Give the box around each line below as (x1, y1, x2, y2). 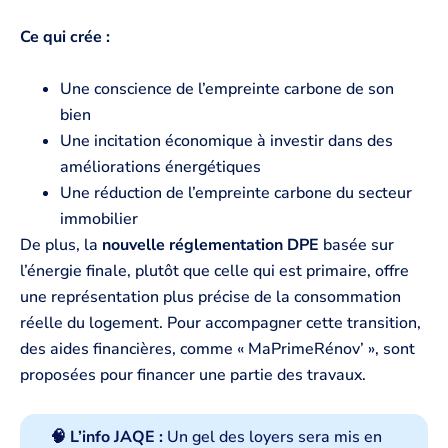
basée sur (319, 233, 394, 256)
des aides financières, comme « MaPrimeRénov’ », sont (20, 337, 415, 360)
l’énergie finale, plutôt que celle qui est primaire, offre (20, 259, 409, 282)
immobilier (60, 207, 138, 230)
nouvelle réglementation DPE (102, 233, 319, 256)
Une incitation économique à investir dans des (60, 129, 393, 152)
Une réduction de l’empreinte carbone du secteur (60, 181, 412, 204)
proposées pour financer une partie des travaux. (20, 363, 366, 386)
